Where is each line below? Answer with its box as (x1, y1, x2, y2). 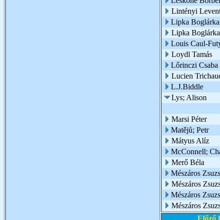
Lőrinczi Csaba (171, 61, 218, 69)
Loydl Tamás (171, 50, 212, 58)
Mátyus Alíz (171, 137, 209, 145)
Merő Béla (171, 158, 204, 166)
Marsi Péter (171, 115, 207, 123)
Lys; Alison (171, 93, 207, 102)
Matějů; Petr (171, 126, 209, 134)
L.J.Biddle (171, 82, 203, 91)
